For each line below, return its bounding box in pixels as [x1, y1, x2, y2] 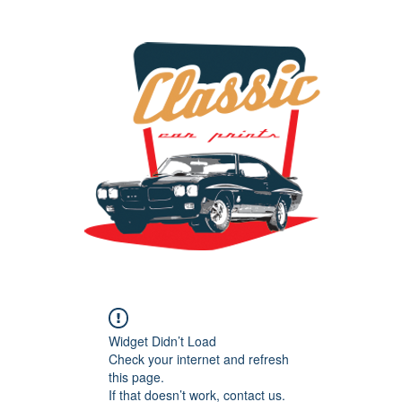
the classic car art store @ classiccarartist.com [8, 265, 398, 286]
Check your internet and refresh [109, 350, 289, 368]
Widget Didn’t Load [109, 332, 216, 350]
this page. [109, 368, 164, 386]
